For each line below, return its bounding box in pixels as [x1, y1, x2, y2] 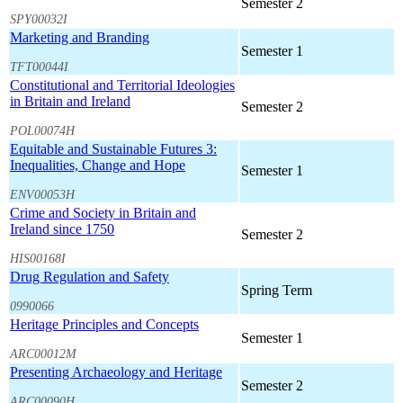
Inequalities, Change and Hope [10, 157, 185, 174]
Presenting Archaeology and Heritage [10, 364, 222, 381]
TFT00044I [10, 58, 68, 74]
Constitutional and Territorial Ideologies [10, 77, 235, 94]
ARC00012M [10, 345, 76, 361]
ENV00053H [10, 186, 75, 201]
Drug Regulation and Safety [10, 269, 169, 285]
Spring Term [241, 282, 312, 299]
